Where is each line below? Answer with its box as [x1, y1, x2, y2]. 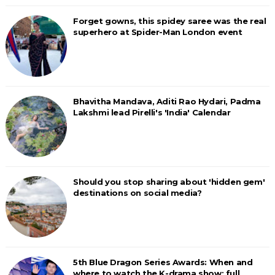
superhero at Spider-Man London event [72, 27, 242, 37]
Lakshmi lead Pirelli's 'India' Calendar [72, 107, 231, 117]
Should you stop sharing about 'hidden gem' [72, 177, 265, 187]
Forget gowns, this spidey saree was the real [72, 16, 266, 26]
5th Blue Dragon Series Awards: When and [72, 257, 253, 267]
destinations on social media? [72, 188, 202, 198]
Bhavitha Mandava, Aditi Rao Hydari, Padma [72, 96, 261, 106]
